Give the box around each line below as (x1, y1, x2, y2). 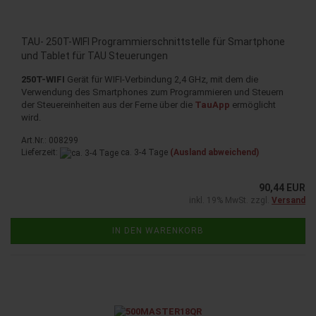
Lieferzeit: (21, 147, 60, 158)
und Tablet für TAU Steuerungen (21, 50, 168, 62)
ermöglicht (230, 99, 276, 111)
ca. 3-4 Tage (119, 147, 168, 158)
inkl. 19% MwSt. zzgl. (189, 195, 272, 205)
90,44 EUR (259, 181, 305, 193)
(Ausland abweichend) (170, 147, 259, 158)
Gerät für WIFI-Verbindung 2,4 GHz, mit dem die (65, 74, 258, 85)
